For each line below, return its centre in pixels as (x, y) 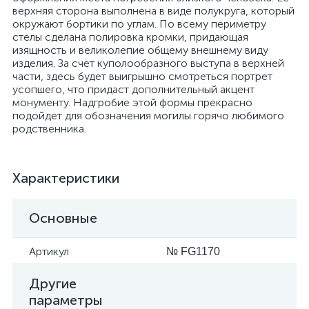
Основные (63, 218)
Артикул (49, 251)
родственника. (49, 129)
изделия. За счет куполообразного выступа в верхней (148, 63)
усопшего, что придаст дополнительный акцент (133, 89)
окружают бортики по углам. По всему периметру (139, 24)
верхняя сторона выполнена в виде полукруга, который (153, 11)
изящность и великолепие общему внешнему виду (140, 50)
